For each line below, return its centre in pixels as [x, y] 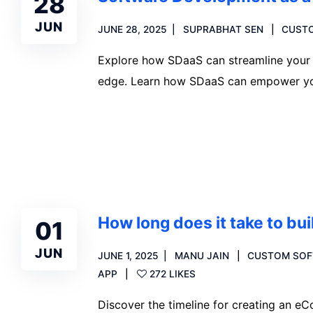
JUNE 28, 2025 [132, 29]
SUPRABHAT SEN [223, 29]
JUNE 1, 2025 [128, 255]
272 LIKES [172, 274]
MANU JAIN [202, 255]
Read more [143, 129]
